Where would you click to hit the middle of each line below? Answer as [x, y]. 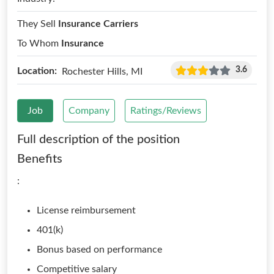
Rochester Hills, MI [102, 71]
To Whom [39, 43]
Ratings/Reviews [166, 111]
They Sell [38, 24]
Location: [37, 71]
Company [89, 111]
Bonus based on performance [99, 250]
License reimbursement [86, 210]
